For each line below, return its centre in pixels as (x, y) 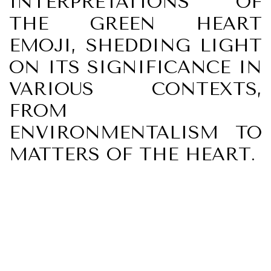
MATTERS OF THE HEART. (132, 154)
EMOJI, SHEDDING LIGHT (135, 45)
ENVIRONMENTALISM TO (135, 132)
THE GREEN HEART (135, 24)
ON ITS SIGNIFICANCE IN (135, 67)
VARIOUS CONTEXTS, (135, 89)
